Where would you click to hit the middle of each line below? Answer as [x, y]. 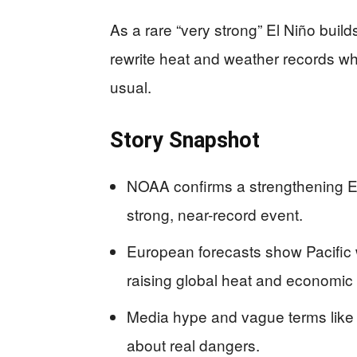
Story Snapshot [185, 140]
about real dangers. [193, 345]
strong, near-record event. [215, 214]
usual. [131, 86]
